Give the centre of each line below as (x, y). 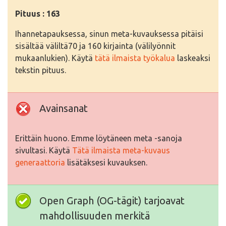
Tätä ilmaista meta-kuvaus (121, 151)
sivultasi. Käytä (44, 151)
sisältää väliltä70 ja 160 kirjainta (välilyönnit (95, 46)
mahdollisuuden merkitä (95, 216)
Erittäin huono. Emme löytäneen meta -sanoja (99, 138)
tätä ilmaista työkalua (135, 58)
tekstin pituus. (41, 70)
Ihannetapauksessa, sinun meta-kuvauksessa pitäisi (109, 34)
